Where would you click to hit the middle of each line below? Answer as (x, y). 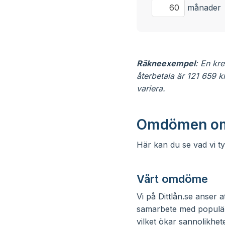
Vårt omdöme (172, 179)
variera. (151, 88)
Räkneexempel (166, 63)
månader (203, 8)
